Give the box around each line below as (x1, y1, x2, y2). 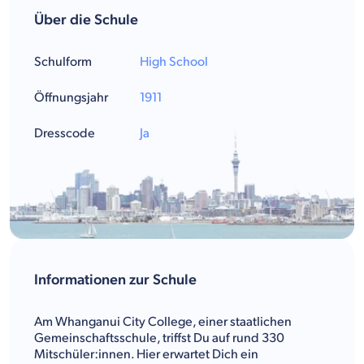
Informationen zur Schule (34, 271, 197, 288)
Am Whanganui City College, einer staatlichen (34, 314, 292, 330)
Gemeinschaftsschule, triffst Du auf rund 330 (34, 330, 284, 346)
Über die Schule (34, 11, 138, 28)
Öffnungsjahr (34, 89, 108, 106)
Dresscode (34, 125, 95, 141)
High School (140, 54, 208, 70)
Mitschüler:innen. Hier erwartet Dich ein (34, 346, 258, 362)
